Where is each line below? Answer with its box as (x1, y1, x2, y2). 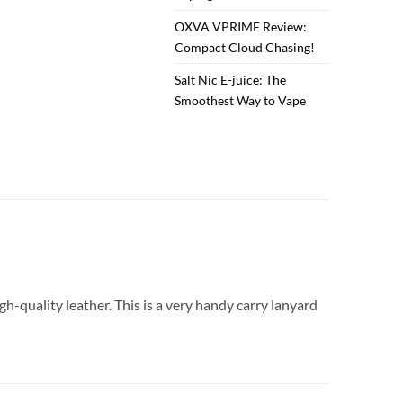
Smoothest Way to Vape (175, 93, 307, 109)
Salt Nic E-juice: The (175, 72, 287, 88)
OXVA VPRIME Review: (175, 19, 308, 35)
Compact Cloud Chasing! (175, 40, 316, 56)
